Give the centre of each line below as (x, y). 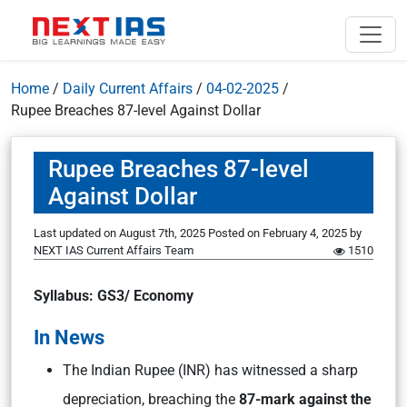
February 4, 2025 (305, 233)
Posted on (235, 233)
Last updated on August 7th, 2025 (121, 233)
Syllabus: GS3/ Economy (114, 296)
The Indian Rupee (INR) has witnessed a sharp (210, 370)
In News (69, 337)
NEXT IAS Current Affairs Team (114, 250)
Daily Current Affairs (128, 89)
